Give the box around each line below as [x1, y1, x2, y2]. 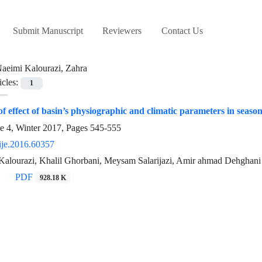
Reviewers [102, 25, 142, 37]
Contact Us [161, 25, 203, 37]
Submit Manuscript [12, 25, 83, 37]
